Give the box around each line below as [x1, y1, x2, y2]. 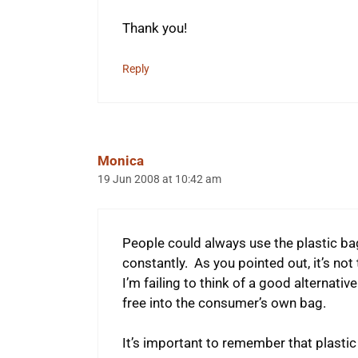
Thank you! [122, 19, 187, 36]
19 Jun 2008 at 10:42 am [97, 173, 221, 187]
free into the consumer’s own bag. [122, 294, 326, 311]
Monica [97, 153, 144, 169]
